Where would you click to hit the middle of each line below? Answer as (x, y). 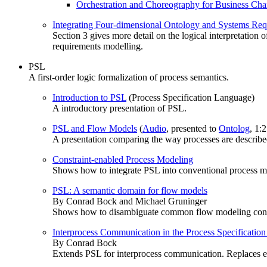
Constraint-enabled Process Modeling (123, 159)
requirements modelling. (98, 46)
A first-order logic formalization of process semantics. (129, 77)
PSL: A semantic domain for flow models (130, 190)
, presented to (193, 128)
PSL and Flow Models (95, 128)
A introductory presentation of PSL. (119, 108)
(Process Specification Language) (190, 97)
